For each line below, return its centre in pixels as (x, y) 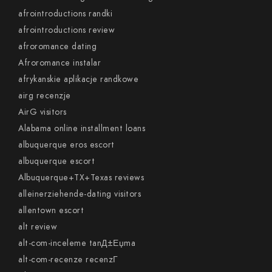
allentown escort (51, 210)
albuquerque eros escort (66, 145)
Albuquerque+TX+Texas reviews (81, 178)
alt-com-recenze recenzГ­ (68, 260)
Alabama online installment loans (82, 128)
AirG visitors (42, 112)
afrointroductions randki (65, 14)
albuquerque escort (56, 161)
